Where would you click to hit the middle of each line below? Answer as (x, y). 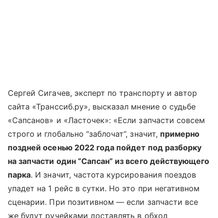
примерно (180, 134)
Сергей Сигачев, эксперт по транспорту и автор (103, 93)
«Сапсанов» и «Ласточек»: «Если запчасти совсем (107, 120)
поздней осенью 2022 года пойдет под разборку (105, 147)
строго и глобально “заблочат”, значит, (84, 134)
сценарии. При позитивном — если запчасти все (103, 202)
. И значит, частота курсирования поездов (114, 174)
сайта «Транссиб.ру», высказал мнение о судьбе (102, 106)
